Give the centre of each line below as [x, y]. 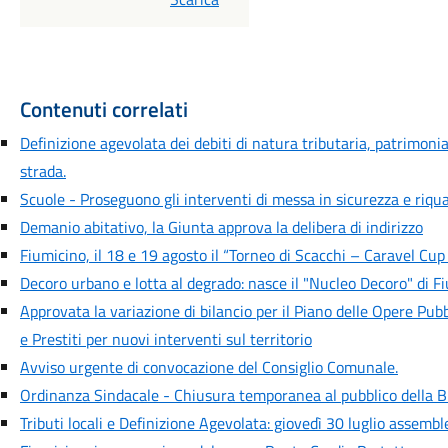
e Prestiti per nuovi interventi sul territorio [165, 339]
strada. [42, 171]
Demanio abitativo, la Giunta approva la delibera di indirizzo [221, 227]
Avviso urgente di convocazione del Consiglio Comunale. [208, 367]
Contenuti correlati [103, 109]
